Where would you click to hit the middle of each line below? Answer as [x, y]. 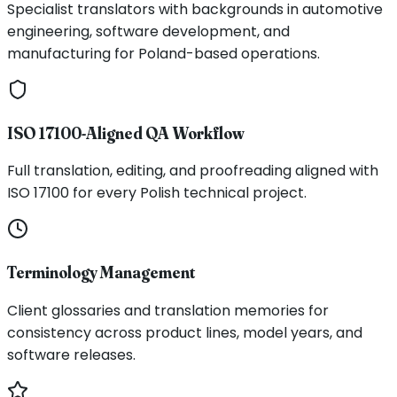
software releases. [71, 354]
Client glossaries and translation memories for [168, 310]
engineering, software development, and [148, 31]
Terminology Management [101, 273]
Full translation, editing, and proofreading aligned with [193, 171]
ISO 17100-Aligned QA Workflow [126, 133]
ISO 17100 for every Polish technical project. [157, 193]
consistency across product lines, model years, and [185, 332]
